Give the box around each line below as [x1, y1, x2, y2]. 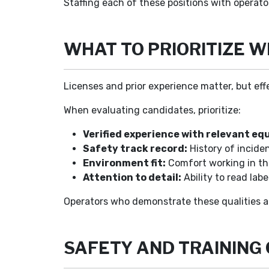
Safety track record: [83, 143, 188, 154]
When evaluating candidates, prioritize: [64, 104, 241, 116]
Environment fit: [83, 157, 166, 169]
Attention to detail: [83, 172, 182, 183]
